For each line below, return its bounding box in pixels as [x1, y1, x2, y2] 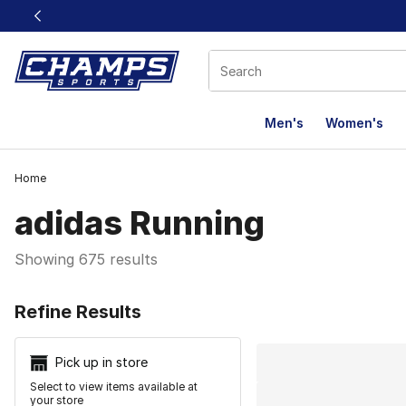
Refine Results [14, 301, 141, 323]
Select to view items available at [30, 380, 198, 394]
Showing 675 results [14, 250, 158, 268]
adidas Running [14, 203, 265, 243]
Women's [325, 115, 383, 130]
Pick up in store [55, 354, 148, 370]
